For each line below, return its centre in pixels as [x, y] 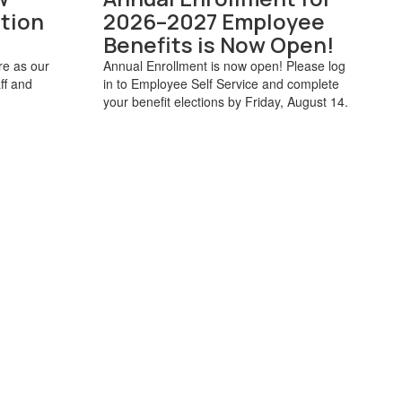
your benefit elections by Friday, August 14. [225, 101]
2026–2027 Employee [214, 21]
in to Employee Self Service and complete [221, 83]
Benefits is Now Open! [218, 44]
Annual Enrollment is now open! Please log [224, 65]
